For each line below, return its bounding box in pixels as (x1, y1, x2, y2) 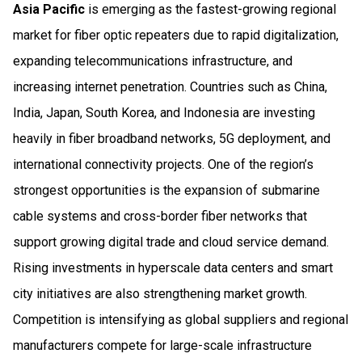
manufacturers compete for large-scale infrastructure (13, 337, 312, 353)
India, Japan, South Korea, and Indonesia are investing (13, 104, 315, 120)
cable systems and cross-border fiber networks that (13, 208, 307, 224)
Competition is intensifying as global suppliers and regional (13, 311, 348, 327)
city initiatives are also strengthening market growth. (13, 285, 307, 301)
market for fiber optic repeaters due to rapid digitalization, (13, 27, 339, 43)
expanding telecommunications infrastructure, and (13, 53, 293, 69)
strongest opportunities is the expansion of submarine (13, 182, 320, 198)
